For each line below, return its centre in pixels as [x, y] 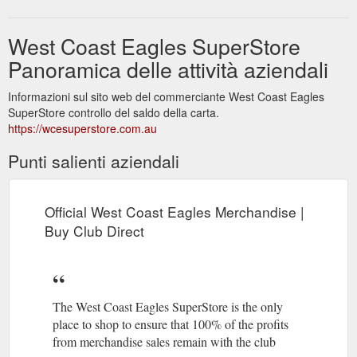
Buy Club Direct [94, 230]
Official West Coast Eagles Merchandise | [175, 211]
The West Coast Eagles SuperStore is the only [168, 306]
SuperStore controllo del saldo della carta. [114, 112]
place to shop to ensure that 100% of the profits [171, 324]
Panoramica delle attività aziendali [168, 69]
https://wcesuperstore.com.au [82, 128]
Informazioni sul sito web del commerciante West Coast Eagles [166, 96]
